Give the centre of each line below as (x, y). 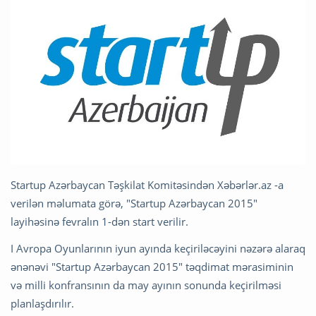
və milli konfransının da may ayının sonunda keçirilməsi (146, 285)
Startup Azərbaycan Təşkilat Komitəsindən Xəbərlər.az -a (147, 184)
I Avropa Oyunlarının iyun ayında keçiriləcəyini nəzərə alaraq (158, 248)
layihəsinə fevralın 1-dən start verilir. (99, 221)
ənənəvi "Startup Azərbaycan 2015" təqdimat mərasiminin (152, 266)
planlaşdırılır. (42, 303)
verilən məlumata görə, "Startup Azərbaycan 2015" (134, 203)
